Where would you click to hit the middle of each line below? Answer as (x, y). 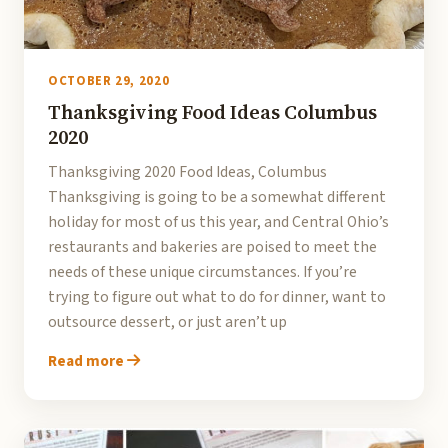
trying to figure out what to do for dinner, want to (217, 297)
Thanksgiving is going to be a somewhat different (217, 197)
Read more (87, 361)
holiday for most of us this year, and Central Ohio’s (218, 222)
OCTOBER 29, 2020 (109, 81)
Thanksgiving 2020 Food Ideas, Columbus (187, 172)
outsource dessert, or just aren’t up (167, 322)
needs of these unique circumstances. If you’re (202, 272)
